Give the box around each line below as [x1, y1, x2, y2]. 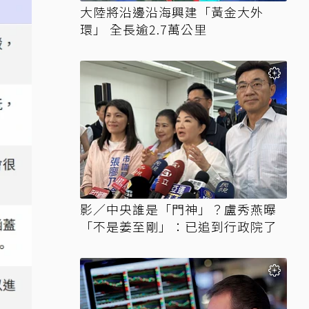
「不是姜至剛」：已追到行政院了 [80, 217, 277, 235]
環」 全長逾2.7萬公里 [80, 20, 207, 38]
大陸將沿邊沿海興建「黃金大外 [80, 3, 263, 21]
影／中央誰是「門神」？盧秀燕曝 [80, 200, 277, 218]
